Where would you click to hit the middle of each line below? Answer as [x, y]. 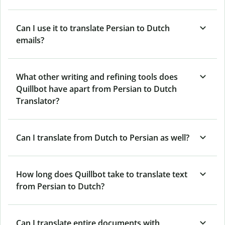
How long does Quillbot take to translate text [102, 174]
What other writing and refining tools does [97, 77]
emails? [30, 40]
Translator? [38, 101]
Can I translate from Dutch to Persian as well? [103, 137]
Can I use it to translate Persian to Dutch [93, 28]
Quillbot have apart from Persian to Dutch [96, 89]
